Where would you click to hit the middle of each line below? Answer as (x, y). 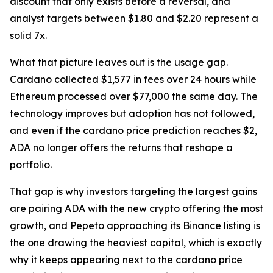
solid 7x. (28, 36)
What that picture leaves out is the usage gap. (119, 62)
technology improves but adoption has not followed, (132, 114)
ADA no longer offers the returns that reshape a (121, 148)
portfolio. (31, 165)
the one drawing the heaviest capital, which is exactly (136, 243)
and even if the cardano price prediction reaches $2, (133, 131)
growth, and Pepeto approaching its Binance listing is (135, 226)
